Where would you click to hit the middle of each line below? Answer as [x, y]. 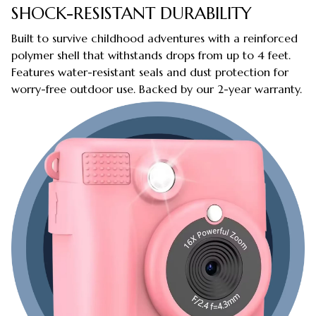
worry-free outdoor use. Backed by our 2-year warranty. [157, 89]
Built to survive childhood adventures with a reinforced [154, 38]
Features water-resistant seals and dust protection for [150, 72]
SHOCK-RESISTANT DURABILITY [132, 14]
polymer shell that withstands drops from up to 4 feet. [151, 55]
